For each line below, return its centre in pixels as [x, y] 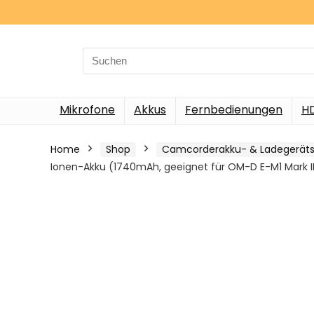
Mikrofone [87, 110]
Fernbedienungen [234, 110]
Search [100, 55]
